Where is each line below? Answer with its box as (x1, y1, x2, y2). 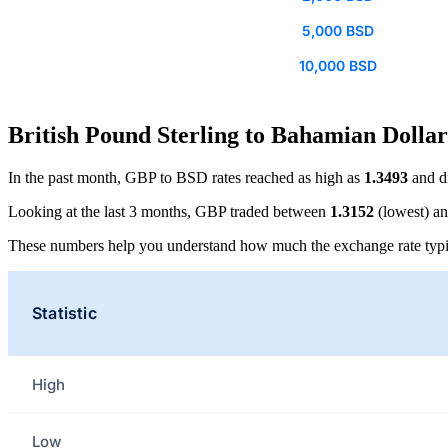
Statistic (32, 303, 97, 324)
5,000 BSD (301, 22, 374, 40)
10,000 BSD (298, 57, 377, 75)
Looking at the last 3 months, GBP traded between (8, 203, 330, 221)
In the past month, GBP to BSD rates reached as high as (8, 169, 364, 187)
